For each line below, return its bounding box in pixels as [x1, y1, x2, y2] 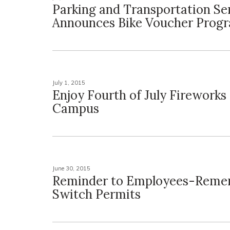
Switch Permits [52, 186, 141, 202]
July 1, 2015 [52, 79, 85, 86]
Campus [52, 101, 99, 117]
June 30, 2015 [52, 165, 90, 172]
